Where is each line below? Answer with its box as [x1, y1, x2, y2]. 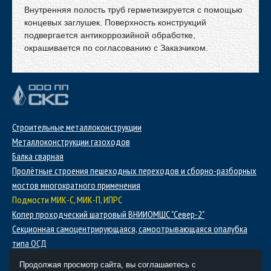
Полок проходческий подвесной [12, 252, 130, 264]
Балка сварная [12, 150, 64, 162]
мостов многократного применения [12, 179, 140, 191]
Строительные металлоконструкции [12, 121, 142, 133]
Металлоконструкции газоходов [12, 135, 130, 148]
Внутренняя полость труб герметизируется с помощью [24, 5, 243, 15]
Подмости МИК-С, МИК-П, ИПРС [12, 194, 122, 206]
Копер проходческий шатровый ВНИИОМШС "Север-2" [12, 208, 204, 220]
